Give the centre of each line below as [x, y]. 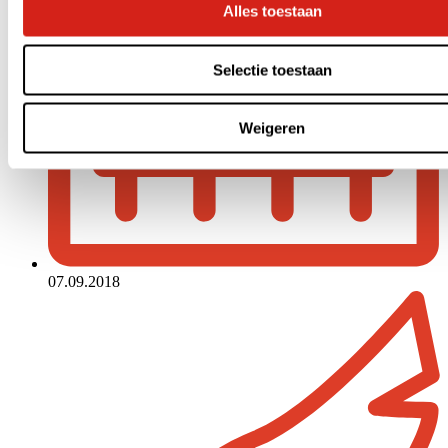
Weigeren [272, 128]
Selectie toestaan [272, 69]
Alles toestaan [272, 11]
